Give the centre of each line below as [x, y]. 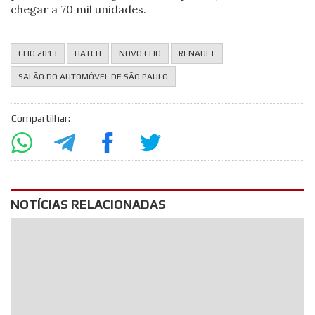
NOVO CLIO [140, 53]
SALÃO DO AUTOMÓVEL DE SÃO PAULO [94, 76]
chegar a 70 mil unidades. [79, 9]
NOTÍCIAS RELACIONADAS [89, 204]
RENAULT [197, 53]
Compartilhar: [40, 118]
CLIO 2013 [38, 53]
